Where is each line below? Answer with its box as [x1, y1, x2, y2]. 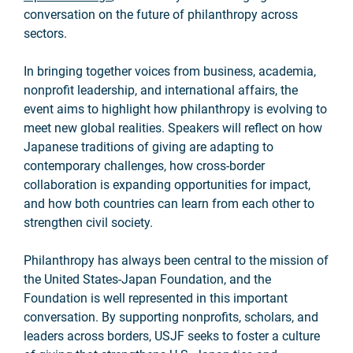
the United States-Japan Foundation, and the [24, 272, 271, 287]
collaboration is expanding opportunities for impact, [24, 177, 310, 192]
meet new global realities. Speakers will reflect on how [24, 121, 322, 136]
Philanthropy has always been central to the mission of [24, 253, 329, 268]
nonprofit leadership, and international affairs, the [24, 83, 298, 98]
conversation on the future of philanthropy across [24, 7, 298, 22]
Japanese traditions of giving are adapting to [24, 139, 273, 154]
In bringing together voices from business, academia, [24, 64, 316, 79]
